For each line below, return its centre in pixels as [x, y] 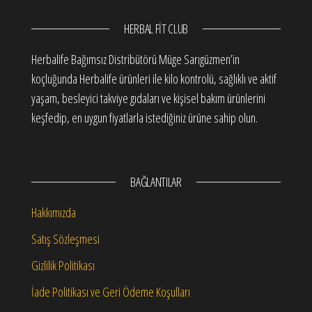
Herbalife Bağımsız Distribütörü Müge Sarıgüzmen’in [135, 60]
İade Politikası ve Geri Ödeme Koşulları [111, 292]
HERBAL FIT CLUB [156, 29]
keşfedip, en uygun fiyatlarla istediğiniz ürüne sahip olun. [145, 118]
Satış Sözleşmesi [65, 239]
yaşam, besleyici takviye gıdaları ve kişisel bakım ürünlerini [148, 99]
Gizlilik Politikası [63, 266]
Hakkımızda [54, 213]
